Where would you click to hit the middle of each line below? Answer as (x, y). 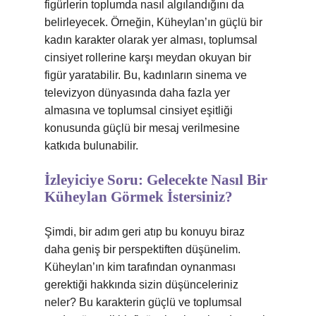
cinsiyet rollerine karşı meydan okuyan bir (148, 57)
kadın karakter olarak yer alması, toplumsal (151, 40)
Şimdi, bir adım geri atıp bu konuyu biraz (145, 232)
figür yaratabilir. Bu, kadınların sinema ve (146, 75)
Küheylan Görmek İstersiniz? (139, 197)
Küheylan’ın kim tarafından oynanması (140, 267)
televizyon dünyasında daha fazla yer (137, 93)
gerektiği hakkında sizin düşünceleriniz (141, 285)
